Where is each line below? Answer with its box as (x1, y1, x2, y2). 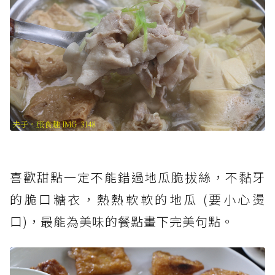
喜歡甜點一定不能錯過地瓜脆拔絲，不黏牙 (10, 168, 265, 186)
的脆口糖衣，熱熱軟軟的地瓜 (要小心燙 (10, 190, 265, 208)
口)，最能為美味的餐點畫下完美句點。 (10, 212, 234, 230)
